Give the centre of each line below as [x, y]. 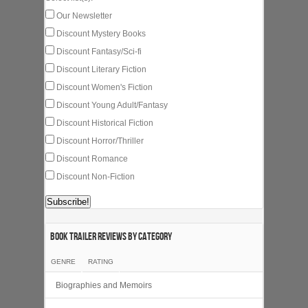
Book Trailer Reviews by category [111, 236]
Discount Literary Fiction [100, 69]
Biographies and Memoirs [104, 285]
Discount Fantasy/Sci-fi [98, 51]
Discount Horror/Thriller [99, 141]
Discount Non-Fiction [95, 176]
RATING [101, 261]
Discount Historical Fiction [104, 123]
